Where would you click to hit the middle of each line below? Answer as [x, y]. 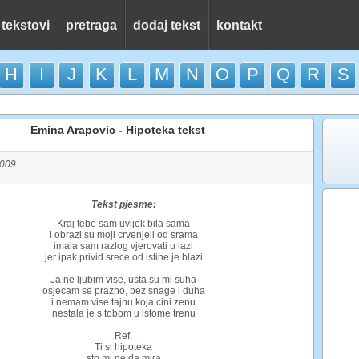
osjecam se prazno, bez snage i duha [123, 291]
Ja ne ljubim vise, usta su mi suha [123, 280]
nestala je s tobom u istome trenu [123, 313]
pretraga [91, 25]
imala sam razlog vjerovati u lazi [123, 246]
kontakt [239, 25]
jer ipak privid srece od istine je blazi [123, 257]
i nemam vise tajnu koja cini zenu [123, 302]
